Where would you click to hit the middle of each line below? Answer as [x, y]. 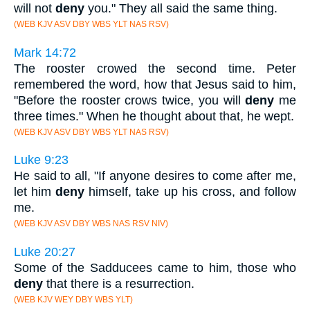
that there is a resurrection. [119, 283]
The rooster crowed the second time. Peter [155, 68]
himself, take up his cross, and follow [191, 192]
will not [35, 9]
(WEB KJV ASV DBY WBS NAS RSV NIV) [91, 224]
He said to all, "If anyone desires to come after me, [155, 176]
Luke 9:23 [41, 160]
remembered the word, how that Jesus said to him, [155, 84]
